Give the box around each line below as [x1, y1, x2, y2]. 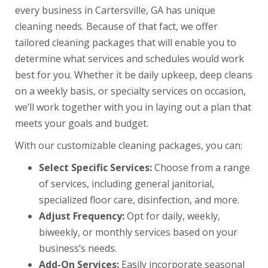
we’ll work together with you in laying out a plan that [15, 100, 251, 114]
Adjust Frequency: [39, 209, 124, 223]
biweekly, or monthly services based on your [39, 226, 237, 239]
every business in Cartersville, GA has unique [15, 4, 215, 17]
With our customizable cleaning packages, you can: [15, 139, 242, 152]
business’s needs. [39, 242, 117, 255]
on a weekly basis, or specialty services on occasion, [15, 84, 246, 98]
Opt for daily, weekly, [124, 209, 220, 223]
